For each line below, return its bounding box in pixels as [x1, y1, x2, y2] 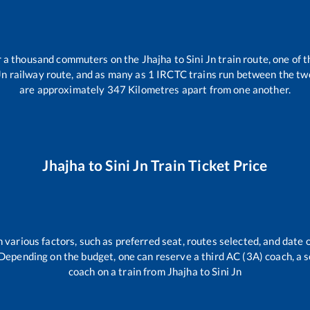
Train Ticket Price [147, 156, 268, 174]
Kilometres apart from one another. [126, 83, 291, 96]
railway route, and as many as [7, 68, 148, 81]
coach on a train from [68, 264, 167, 277]
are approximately [19, 83, 105, 96]
